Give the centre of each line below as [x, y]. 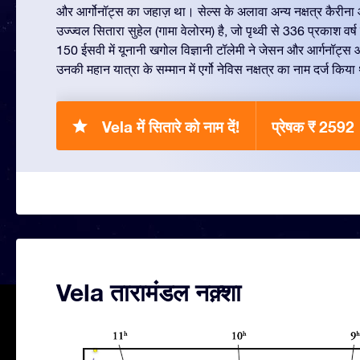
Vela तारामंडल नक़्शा [149, 292]
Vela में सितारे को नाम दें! [171, 127]
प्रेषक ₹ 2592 [313, 127]
